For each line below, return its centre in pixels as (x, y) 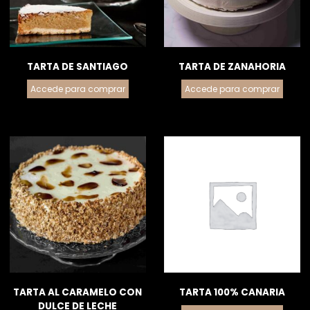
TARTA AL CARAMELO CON (78, 292)
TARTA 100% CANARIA (232, 292)
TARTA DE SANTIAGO (78, 66)
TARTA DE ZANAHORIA (232, 66)
